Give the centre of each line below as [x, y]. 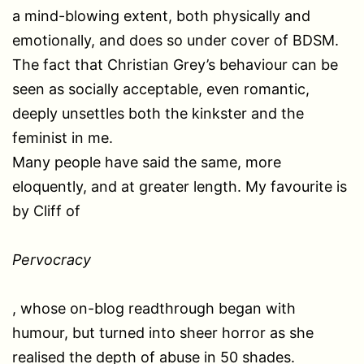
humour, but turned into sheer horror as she [163, 332]
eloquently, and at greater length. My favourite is [180, 186]
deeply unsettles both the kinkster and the [158, 113]
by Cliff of [46, 210]
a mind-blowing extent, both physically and [161, 15]
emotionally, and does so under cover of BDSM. [175, 40]
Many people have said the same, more [147, 162]
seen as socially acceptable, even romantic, [161, 89]
